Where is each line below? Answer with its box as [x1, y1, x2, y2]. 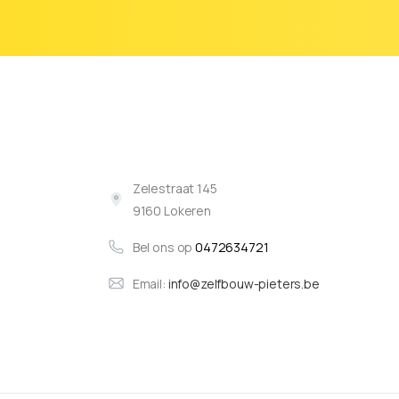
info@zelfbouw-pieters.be [167, 274, 320, 292]
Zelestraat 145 [132, 179, 217, 197]
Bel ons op [132, 238, 196, 256]
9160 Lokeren [132, 201, 211, 219]
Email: [132, 274, 168, 292]
